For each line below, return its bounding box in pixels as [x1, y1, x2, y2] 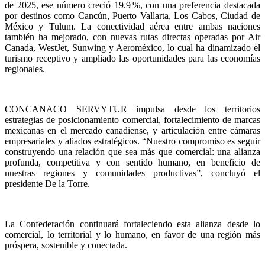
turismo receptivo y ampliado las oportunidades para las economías [5, 53, 260, 63]
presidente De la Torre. [5, 179, 90, 189]
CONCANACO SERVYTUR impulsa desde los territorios [5, 104, 260, 114]
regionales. [5, 64, 45, 74]
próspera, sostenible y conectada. [5, 240, 127, 250]
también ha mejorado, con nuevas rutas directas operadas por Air [5, 32, 260, 42]
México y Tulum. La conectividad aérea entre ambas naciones [5, 21, 260, 31]
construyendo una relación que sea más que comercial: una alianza [5, 147, 260, 157]
